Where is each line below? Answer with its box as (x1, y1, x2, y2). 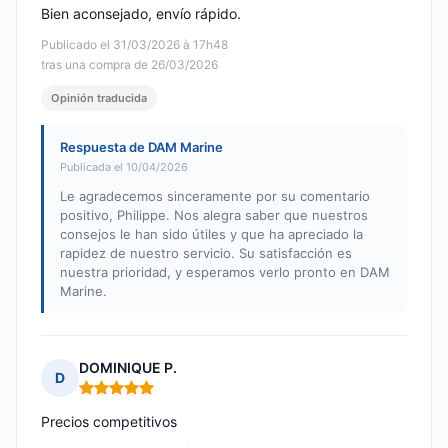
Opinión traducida (51, 91, 147, 106)
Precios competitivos (41, 413, 177, 431)
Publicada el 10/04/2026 (60, 160, 188, 175)
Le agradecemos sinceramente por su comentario (60, 188, 370, 205)
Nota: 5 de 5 (78, 386, 163, 406)
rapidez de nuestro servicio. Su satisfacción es (60, 245, 352, 262)
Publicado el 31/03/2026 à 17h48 (41, 37, 228, 53)
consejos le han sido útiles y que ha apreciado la (60, 226, 363, 243)
